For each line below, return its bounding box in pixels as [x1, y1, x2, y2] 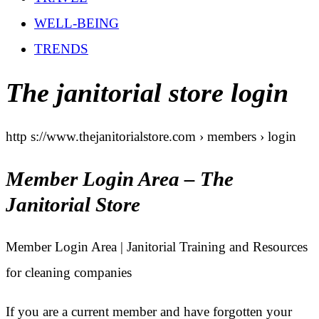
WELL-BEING [34, 16, 119, 31]
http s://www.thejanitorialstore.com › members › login [6, 128, 296, 144]
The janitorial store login [6, 78, 288, 108]
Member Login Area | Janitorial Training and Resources [6, 239, 308, 255]
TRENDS [34, 41, 88, 56]
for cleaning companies [6, 265, 132, 281]
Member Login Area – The [6, 167, 234, 190]
